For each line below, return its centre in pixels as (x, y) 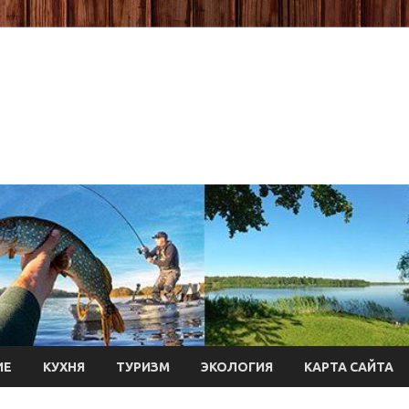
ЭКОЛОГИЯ (237, 367)
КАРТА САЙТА (349, 367)
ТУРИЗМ (143, 367)
